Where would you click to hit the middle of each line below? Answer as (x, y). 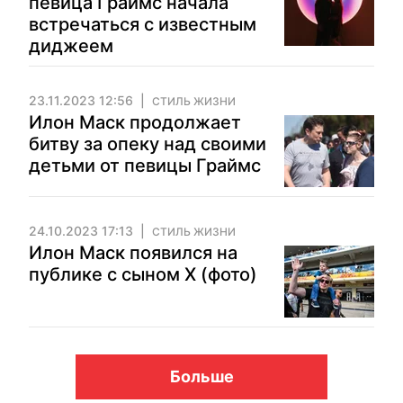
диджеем (71, 46)
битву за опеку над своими (148, 144)
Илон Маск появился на (133, 253)
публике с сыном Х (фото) (143, 274)
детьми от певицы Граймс (145, 166)
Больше (201, 376)
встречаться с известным (143, 24)
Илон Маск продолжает (135, 122)
